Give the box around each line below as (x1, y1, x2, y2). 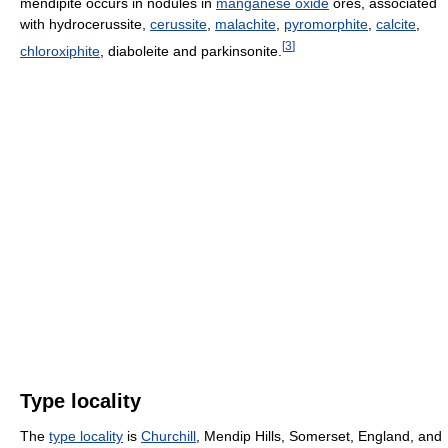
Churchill (141, 428, 196, 445)
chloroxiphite (20, 42, 100, 59)
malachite (215, 15, 276, 32)
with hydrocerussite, (20, 15, 150, 32)
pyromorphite (284, 15, 368, 32)
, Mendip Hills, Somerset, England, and (196, 428, 442, 445)
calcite (376, 15, 416, 32)
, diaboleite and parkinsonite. (100, 42, 282, 59)
